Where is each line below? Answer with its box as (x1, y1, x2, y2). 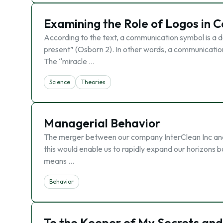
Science (49, 78, 70, 86)
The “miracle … (44, 56, 95, 66)
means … (44, 156, 74, 166)
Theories (81, 78, 106, 86)
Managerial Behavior (44, 115, 160, 130)
